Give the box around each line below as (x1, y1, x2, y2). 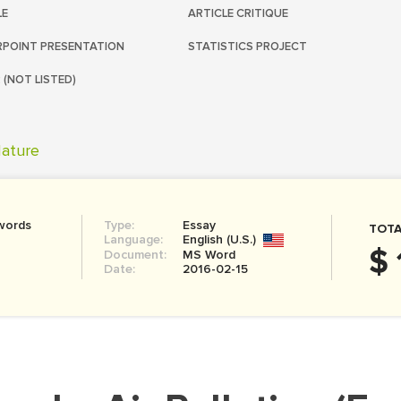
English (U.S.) (182, 232, 256, 247)
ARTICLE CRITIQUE (188, 6, 288, 21)
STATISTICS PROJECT (188, 39, 307, 54)
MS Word (182, 247, 235, 262)
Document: (103, 247, 166, 262)
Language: (103, 232, 163, 247)
